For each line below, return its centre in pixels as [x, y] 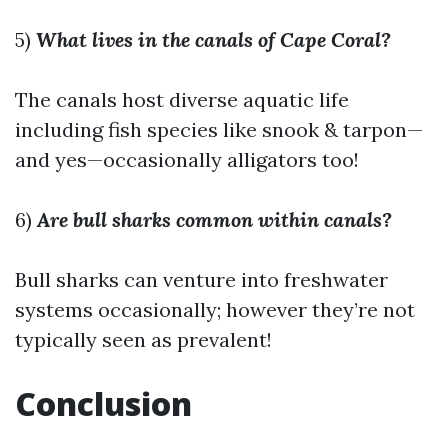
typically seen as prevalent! [143, 339]
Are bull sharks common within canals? [214, 219]
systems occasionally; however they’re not [215, 309]
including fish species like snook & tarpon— [219, 129]
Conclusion [103, 403]
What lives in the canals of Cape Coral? [213, 39]
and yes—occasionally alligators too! [187, 159]
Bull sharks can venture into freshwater [201, 279]
